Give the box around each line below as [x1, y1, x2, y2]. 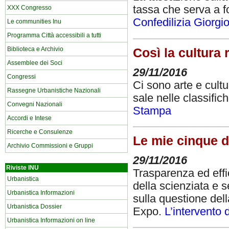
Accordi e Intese [7, 114, 52, 122]
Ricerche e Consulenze [7, 128, 73, 135]
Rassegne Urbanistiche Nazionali [7, 87, 101, 94]
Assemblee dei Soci [7, 59, 62, 66]
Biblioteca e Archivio [7, 45, 63, 53]
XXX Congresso [7, 4, 52, 11]
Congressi [7, 73, 36, 80]
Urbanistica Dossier [7, 203, 62, 210]
